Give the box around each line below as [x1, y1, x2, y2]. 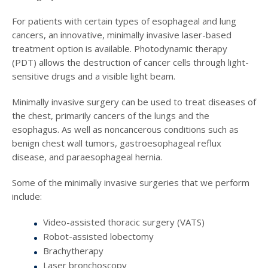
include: [12, 190, 42, 203]
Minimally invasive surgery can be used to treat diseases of [12, 96, 256, 108]
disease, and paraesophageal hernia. [12, 151, 162, 163]
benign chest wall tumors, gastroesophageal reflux [12, 137, 221, 150]
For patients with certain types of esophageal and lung [12, 15, 236, 28]
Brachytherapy [43, 245, 103, 257]
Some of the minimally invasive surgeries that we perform [12, 176, 249, 189]
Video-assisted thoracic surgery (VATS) [43, 216, 205, 229]
